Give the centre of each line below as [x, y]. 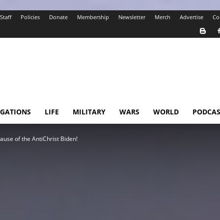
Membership [93, 17]
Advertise [192, 17]
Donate [58, 17]
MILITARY [89, 112]
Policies [30, 17]
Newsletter [132, 17]
